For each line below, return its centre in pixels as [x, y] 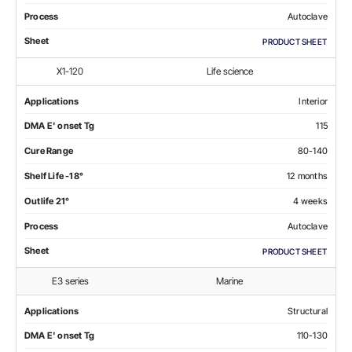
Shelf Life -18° [54, 176]
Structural [308, 311]
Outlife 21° [47, 201]
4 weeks [310, 201]
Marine [229, 280]
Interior [313, 101]
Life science [229, 71]
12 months [307, 176]
